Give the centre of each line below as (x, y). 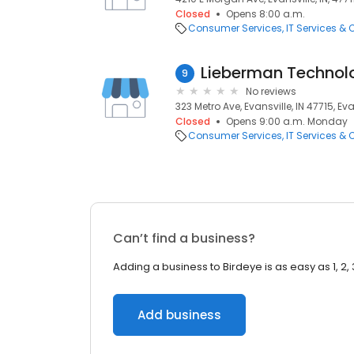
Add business (179, 315)
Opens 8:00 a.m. (265, 14)
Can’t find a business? (184, 238)
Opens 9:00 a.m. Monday (287, 121)
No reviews (271, 91)
